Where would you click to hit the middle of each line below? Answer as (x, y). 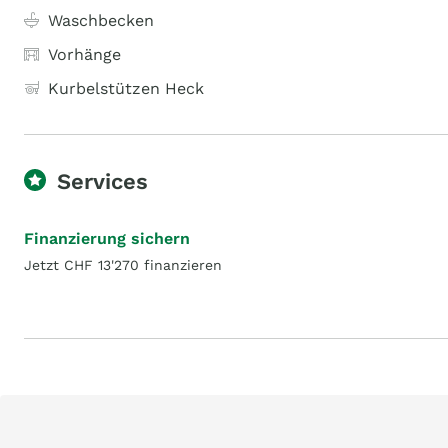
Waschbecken (101, 20)
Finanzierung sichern (107, 238)
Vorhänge (84, 54)
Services (102, 181)
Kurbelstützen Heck (126, 88)
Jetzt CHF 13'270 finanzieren (123, 265)
